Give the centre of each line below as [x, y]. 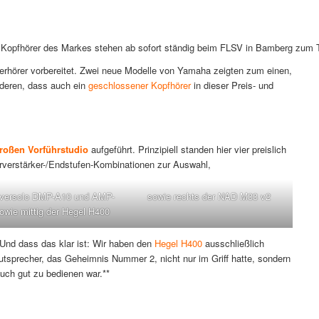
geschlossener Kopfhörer [140, 85]
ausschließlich [233, 244]
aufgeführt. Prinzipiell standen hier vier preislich [187, 149]
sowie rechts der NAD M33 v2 [209, 197]
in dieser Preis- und [232, 85]
